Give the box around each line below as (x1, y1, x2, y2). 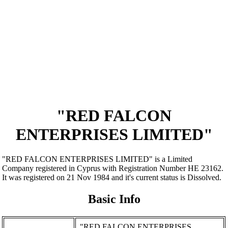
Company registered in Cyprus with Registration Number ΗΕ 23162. (2, 164, 224, 173)
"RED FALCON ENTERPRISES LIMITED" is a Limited (2, 155, 193, 164)
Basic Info (88, 192, 140, 206)
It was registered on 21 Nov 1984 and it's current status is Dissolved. (2, 173, 222, 182)
